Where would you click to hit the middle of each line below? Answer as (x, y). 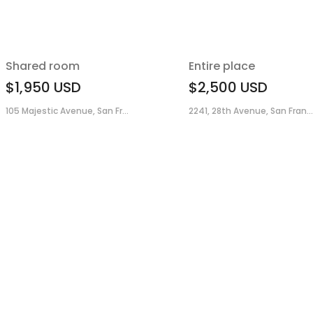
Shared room (43, 66)
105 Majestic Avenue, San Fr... (67, 111)
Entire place (221, 66)
